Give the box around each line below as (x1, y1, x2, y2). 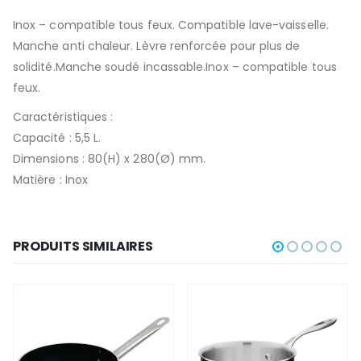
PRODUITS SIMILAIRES (13, 237, 153, 256)
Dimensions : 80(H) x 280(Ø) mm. (13, 150, 206, 167)
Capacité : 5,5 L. (13, 129, 102, 146)
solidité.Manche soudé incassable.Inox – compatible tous (13, 58, 337, 75)
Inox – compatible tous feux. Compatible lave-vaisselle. (13, 16, 329, 33)
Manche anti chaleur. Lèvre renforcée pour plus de (13, 37, 301, 54)
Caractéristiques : (13, 108, 114, 125)
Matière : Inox (13, 171, 88, 188)
